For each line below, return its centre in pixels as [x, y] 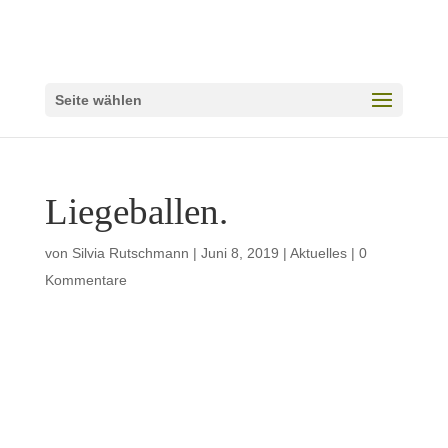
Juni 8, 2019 [239, 253]
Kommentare [85, 280]
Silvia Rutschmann [130, 253]
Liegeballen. [136, 211]
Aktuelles [318, 253]
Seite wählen [98, 100]
